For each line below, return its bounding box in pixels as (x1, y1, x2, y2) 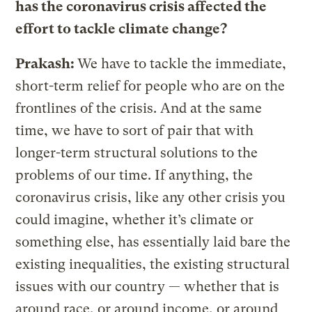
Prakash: (15, 55, 78, 72)
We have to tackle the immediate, (77, 55, 287, 72)
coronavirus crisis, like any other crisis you (15, 189, 286, 205)
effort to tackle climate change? (15, 20, 228, 37)
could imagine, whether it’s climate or (15, 211, 254, 228)
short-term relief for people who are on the (15, 77, 286, 94)
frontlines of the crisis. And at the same (15, 100, 263, 116)
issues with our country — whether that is (15, 278, 280, 295)
